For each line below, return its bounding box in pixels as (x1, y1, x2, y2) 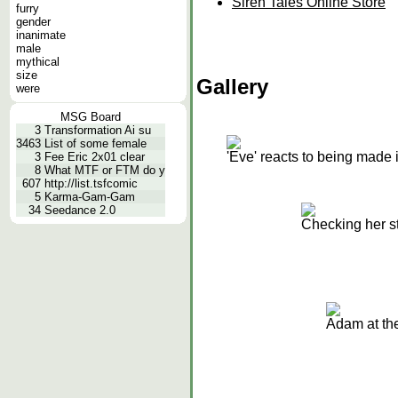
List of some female (44, 137, 147, 150)
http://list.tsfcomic (44, 177, 138, 190)
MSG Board (60, 110, 121, 123)
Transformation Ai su (44, 123, 151, 137)
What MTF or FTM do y (44, 163, 165, 177)
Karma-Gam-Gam (44, 190, 135, 203)
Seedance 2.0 (44, 203, 115, 217)
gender (16, 15, 51, 28)
